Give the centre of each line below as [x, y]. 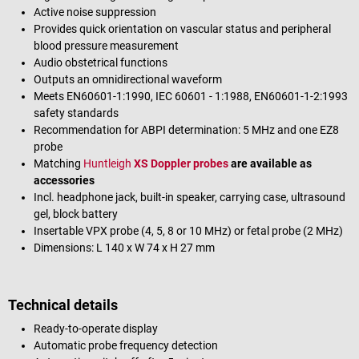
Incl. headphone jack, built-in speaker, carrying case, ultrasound [190, 197]
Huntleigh [107, 163]
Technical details [63, 305]
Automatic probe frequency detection [126, 345]
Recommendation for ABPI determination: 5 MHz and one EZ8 [186, 129]
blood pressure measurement [106, 45]
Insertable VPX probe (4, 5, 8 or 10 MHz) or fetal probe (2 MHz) [188, 230]
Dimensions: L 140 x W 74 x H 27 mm [124, 247]
